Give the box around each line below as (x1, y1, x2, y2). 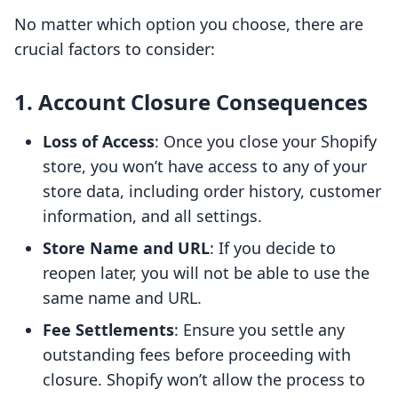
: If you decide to (210, 237, 336, 259)
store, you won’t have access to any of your (43, 155, 367, 178)
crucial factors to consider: (14, 38, 215, 60)
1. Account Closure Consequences (14, 87, 368, 117)
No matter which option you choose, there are (14, 13, 363, 36)
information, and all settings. (43, 205, 262, 227)
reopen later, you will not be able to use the (43, 262, 370, 284)
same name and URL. (43, 287, 202, 309)
